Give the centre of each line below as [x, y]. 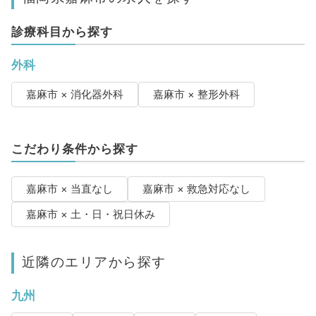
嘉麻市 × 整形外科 [196, 95]
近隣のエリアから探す [94, 262]
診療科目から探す [62, 32]
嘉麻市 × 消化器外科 [74, 95]
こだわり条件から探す [74, 149]
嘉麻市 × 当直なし [69, 189]
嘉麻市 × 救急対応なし [196, 189]
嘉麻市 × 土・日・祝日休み [90, 215]
